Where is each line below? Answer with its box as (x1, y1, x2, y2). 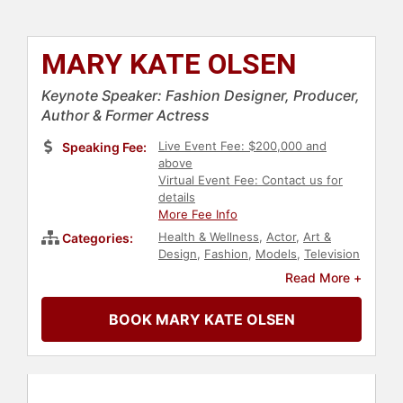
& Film (158, 264, 192, 279)
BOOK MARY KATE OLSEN (108, 310, 295, 329)
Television (304, 246, 360, 262)
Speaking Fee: (62, 139, 147, 156)
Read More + (285, 270, 362, 286)
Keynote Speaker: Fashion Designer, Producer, (41, 86, 360, 105)
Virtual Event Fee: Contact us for (158, 173, 343, 188)
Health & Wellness (158, 229, 259, 245)
